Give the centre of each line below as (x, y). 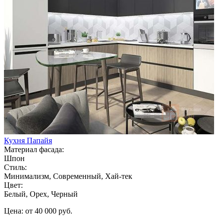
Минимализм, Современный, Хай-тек (68, 176)
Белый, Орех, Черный (41, 194)
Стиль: (15, 167)
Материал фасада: (34, 149)
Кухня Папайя (28, 140)
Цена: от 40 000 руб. (38, 211)
